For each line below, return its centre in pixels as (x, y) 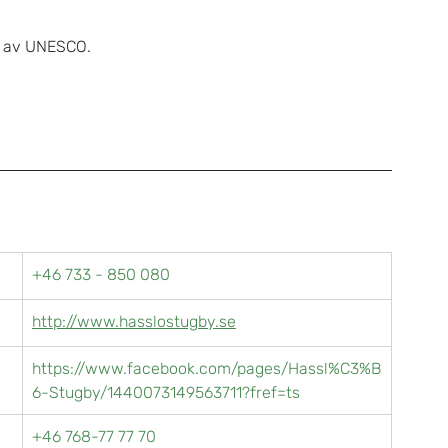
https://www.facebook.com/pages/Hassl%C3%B (206, 368)
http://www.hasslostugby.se (134, 321)
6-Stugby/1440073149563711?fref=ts (166, 392)
